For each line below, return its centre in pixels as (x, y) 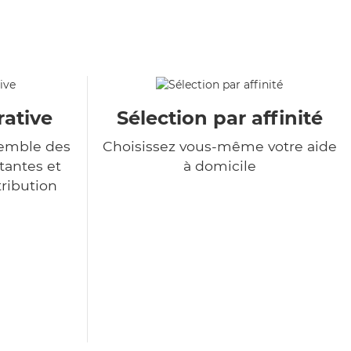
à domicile (219, 166)
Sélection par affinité (219, 118)
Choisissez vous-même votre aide (219, 147)
